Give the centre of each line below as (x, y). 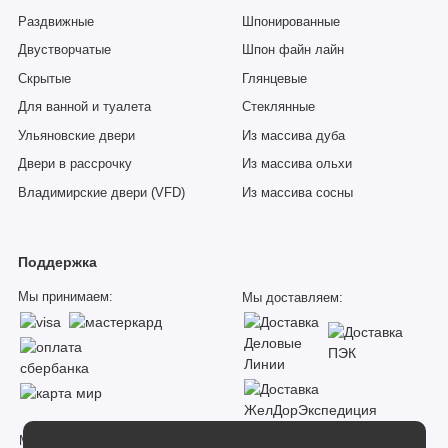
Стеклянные (278, 107)
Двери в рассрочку (75, 164)
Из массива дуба (293, 135)
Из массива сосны (297, 192)
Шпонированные (291, 21)
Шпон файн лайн (293, 50)
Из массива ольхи (297, 164)
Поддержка (57, 262)
